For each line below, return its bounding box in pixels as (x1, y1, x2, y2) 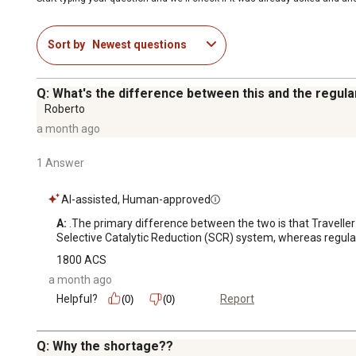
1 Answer (37, 156, 84, 169)
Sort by (48, 38, 85, 52)
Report (220, 292, 254, 306)
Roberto (44, 102, 85, 115)
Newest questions (92, 38, 187, 52)
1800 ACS (56, 253, 106, 266)
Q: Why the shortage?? (37, 338, 173, 354)
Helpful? (56, 292, 98, 305)
